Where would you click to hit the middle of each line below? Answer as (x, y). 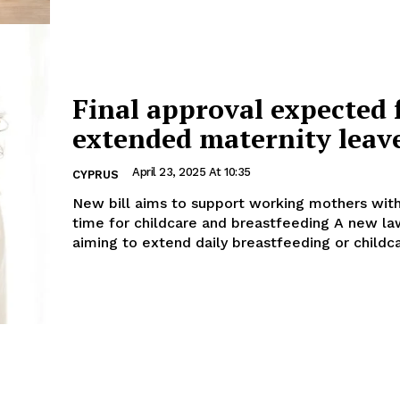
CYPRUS (96, 175)
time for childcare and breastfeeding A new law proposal (203, 223)
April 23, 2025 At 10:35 (192, 172)
